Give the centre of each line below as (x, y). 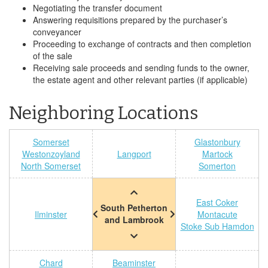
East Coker (217, 202)
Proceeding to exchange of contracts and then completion (142, 44)
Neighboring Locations (103, 113)
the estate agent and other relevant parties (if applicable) (140, 80)
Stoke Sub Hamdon (217, 226)
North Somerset (51, 166)
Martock (217, 154)
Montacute (217, 214)
